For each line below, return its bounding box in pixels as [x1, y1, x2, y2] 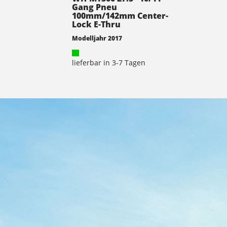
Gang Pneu [72, 1, 117, 13]
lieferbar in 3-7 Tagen [72, 57, 145, 67]
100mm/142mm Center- [72, 10, 168, 21]
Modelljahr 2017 [72, 33, 122, 42]
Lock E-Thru [72, 18, 121, 30]
